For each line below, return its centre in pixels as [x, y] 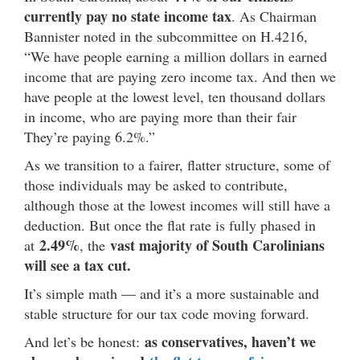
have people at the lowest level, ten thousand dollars [175, 96]
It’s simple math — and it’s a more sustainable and [172, 293]
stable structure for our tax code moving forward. [169, 313]
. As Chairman [274, 16]
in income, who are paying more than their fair [160, 116]
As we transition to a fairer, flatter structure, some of [177, 164]
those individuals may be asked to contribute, [156, 184]
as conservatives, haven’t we [230, 341]
